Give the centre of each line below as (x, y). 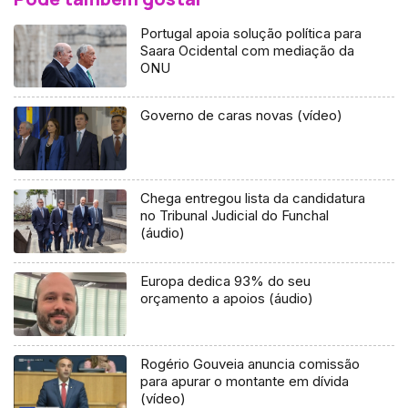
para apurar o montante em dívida (245, 382)
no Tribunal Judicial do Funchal (235, 216)
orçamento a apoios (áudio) (227, 299)
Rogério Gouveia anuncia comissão (250, 364)
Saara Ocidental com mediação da (248, 50)
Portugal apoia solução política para (251, 33)
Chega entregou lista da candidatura (253, 199)
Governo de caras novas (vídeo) (242, 116)
